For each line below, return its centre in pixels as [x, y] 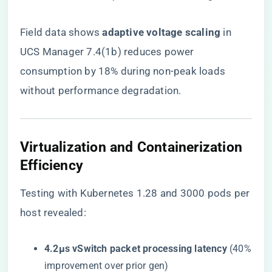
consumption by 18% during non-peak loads [123, 71]
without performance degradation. [101, 90]
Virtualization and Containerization [131, 147]
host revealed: [53, 212]
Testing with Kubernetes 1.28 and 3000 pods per [135, 193]
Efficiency [52, 165]
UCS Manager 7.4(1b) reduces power [107, 52]
